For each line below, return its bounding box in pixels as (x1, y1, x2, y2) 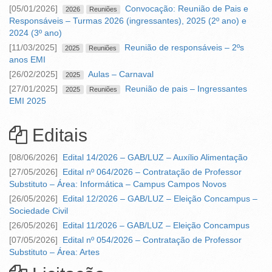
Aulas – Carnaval (87, 69, 154, 80)
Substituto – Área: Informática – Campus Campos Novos (9, 179, 226, 189)
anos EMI (9, 55, 46, 65)
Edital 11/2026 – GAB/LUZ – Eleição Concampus (63, 220, 250, 231)
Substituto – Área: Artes (9, 247, 100, 257)
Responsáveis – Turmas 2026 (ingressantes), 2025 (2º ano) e (9, 16, 246, 26)
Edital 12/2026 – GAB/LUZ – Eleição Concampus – (63, 194, 257, 204)
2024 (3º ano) (9, 28, 62, 38)
